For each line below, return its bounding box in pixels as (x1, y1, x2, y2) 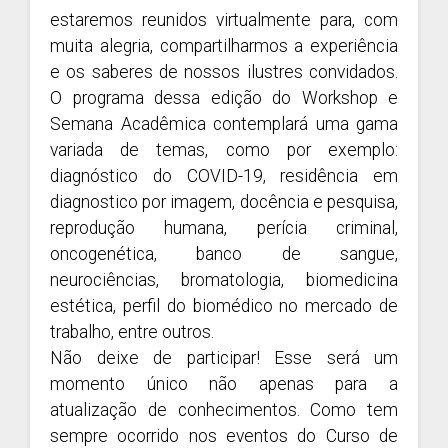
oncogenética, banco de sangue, (50, 244, 398, 264)
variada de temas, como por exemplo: (50, 140, 398, 160)
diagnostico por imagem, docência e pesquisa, (50, 192, 398, 212)
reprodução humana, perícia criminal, (50, 218, 398, 238)
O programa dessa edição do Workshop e (50, 88, 398, 108)
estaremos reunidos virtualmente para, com (50, 10, 398, 30)
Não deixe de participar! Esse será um (50, 348, 398, 368)
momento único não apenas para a (50, 374, 398, 394)
